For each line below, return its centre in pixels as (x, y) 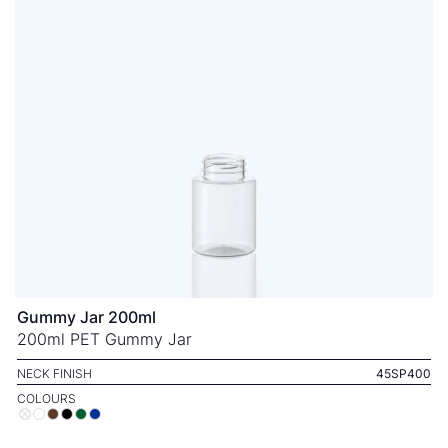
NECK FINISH (54, 373)
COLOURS (46, 398)
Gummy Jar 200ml (86, 316)
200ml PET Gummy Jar (104, 338)
